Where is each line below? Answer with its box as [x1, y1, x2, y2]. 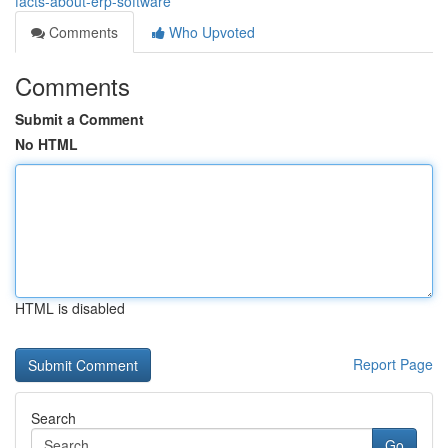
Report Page [353, 354, 433, 374]
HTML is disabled [15, 298, 125, 318]
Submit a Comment [15, 109, 144, 129]
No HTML [15, 134, 78, 154]
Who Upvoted [165, 22, 255, 42]
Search [31, 408, 76, 428]
